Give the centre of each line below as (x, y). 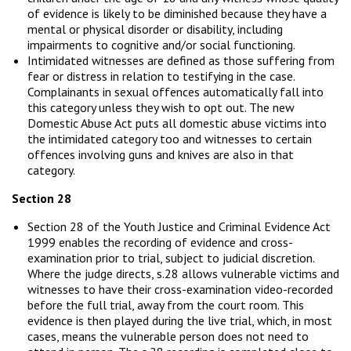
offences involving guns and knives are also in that (161, 154)
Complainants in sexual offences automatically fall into (175, 91)
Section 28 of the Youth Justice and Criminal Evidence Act (179, 226)
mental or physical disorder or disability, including (155, 29)
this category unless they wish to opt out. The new (161, 107)
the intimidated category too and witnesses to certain (170, 138)
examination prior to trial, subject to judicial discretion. (171, 257)
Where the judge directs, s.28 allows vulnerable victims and (183, 273)
